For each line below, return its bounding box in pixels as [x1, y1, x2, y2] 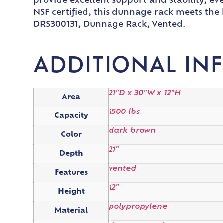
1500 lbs [109, 108, 140, 116]
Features [54, 169, 88, 177]
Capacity [54, 112, 88, 120]
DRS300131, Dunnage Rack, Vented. [33, 20, 186, 29]
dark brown [109, 127, 156, 135]
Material [54, 207, 88, 215]
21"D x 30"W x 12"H [109, 89, 181, 97]
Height [57, 188, 85, 196]
